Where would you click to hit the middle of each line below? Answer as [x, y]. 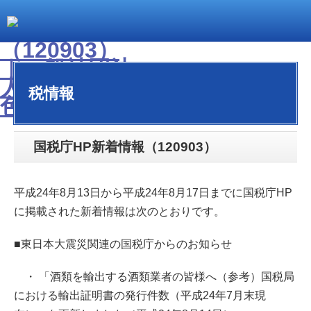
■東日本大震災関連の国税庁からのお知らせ [123, 244]
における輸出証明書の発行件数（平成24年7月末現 [140, 295]
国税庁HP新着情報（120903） [125, 147]
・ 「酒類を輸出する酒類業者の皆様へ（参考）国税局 [154, 277]
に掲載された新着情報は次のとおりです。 [119, 211]
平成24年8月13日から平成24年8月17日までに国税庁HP [153, 193]
